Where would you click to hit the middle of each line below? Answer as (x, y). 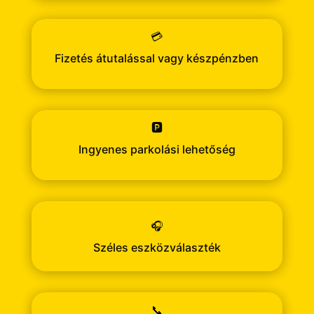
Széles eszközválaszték (157, 248)
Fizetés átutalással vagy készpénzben (157, 59)
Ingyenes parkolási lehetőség (157, 150)
